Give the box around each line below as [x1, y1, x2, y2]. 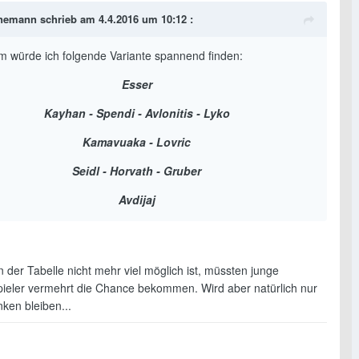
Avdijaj [118, 192, 155, 208]
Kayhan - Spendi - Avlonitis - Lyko [43, 105, 230, 122]
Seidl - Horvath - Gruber [72, 163, 201, 179]
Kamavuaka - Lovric [83, 134, 191, 151]
